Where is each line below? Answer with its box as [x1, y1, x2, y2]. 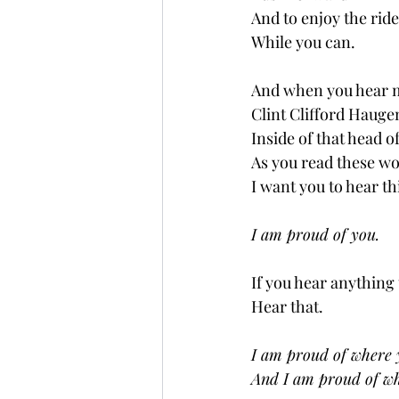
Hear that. [251, 296, 323, 317]
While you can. [251, 31, 355, 53]
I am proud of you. [251, 224, 379, 245]
